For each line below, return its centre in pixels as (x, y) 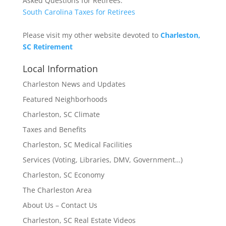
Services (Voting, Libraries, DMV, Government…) (102, 160)
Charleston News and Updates (74, 84)
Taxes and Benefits (54, 129)
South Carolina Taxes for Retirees (79, 12)
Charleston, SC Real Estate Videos (79, 220)
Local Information (60, 69)
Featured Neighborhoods (65, 99)
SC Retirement (47, 47)
